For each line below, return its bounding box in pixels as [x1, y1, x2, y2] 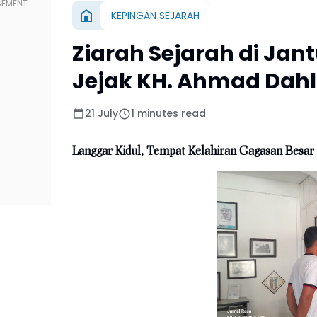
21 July [85, 106, 118, 121]
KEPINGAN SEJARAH [111, 8, 200, 23]
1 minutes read [131, 106, 206, 121]
